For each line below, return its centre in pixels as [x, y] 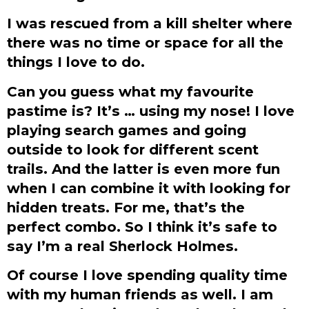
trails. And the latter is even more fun [143, 168]
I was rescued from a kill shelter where [150, 23]
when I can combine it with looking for [149, 188]
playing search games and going [127, 130]
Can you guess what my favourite [130, 91]
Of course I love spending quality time [147, 275]
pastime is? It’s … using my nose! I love [151, 110]
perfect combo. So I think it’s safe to [142, 226]
